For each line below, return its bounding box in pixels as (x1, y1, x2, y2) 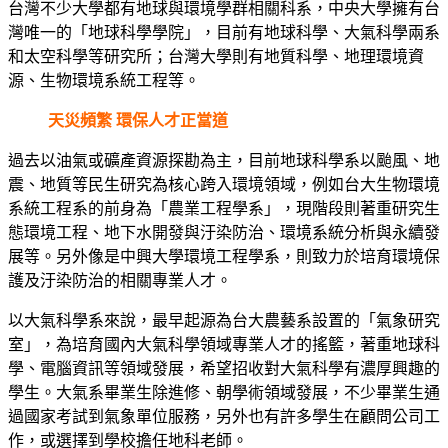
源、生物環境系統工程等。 (8, 72, 200, 90)
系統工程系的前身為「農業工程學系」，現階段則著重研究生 (8, 200, 440, 218)
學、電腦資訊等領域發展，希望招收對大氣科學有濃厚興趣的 (8, 360, 440, 378)
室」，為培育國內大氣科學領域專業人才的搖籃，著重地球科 (8, 336, 440, 354)
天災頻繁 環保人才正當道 (48, 112, 228, 130)
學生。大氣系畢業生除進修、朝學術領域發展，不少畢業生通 (8, 384, 440, 402)
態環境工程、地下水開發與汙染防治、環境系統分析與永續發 (8, 224, 440, 242)
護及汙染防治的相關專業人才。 (8, 272, 232, 290)
